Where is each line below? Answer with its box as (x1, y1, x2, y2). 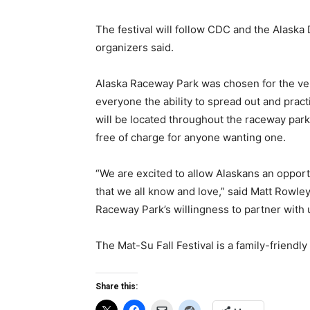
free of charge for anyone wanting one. (95, 131, 286, 144)
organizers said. (95, 41, 174, 54)
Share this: (95, 282, 138, 291)
